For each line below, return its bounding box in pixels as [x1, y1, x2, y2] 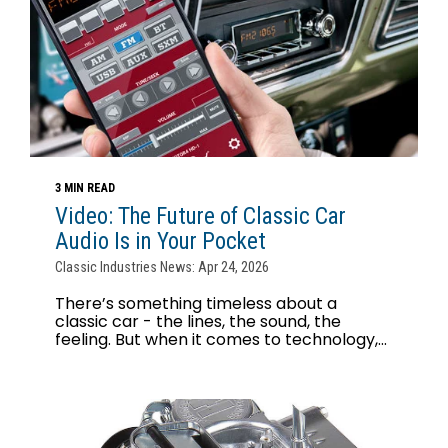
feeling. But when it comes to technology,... [55, 328, 387, 352]
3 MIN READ [55, 181, 115, 196]
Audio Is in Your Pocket [55, 228, 266, 256]
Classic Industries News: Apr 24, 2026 [55, 259, 269, 277]
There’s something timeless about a [55, 292, 337, 316]
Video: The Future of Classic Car [55, 203, 346, 231]
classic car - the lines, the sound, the [55, 310, 341, 334]
